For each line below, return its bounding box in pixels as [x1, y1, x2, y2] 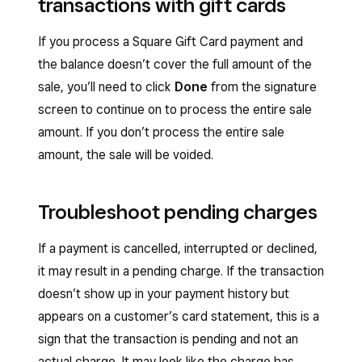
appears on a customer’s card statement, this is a [38, 309, 319, 324]
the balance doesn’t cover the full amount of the [38, 57, 312, 72]
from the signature [208, 79, 317, 95]
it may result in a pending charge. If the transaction [38, 263, 324, 279]
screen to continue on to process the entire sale [38, 102, 312, 117]
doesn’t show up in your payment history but [38, 286, 289, 301]
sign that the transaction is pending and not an [38, 331, 298, 347]
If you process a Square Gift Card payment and [38, 34, 303, 49]
